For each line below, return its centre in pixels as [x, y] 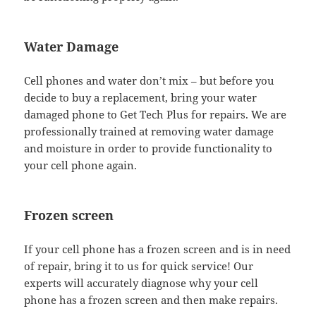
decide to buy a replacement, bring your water [141, 98]
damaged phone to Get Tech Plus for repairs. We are [156, 115]
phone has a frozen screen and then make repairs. [151, 300]
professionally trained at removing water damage [149, 132]
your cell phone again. [81, 165]
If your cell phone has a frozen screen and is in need [158, 249]
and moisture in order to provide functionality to [148, 148]
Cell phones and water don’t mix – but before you [150, 81]
